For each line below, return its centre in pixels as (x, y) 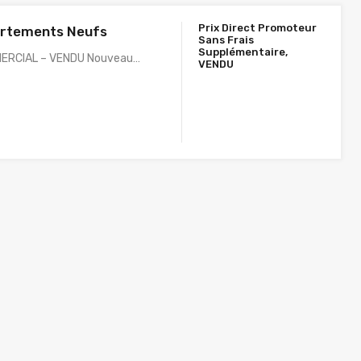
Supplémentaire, (243, 52)
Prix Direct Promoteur (258, 28)
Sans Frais (226, 40)
